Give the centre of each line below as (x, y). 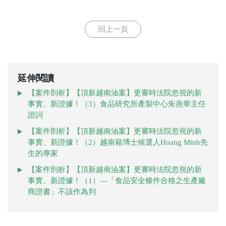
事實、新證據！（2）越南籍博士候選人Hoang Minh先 (118, 143)
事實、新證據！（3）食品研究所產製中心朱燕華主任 (117, 104)
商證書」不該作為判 (62, 192)
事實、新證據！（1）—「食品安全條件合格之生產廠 (117, 181)
